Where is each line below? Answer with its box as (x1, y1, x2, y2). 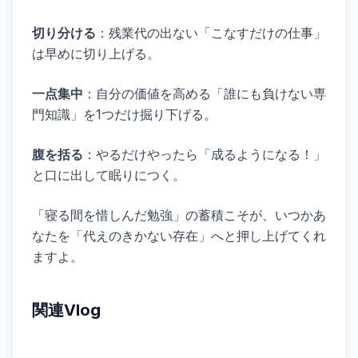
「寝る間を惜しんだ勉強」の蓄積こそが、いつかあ (32, 207, 326, 223)
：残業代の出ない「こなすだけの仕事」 (96, 25, 326, 41)
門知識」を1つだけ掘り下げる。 (32, 106, 217, 122)
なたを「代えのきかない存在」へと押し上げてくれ (32, 228, 326, 244)
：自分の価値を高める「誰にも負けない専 (83, 86, 326, 101)
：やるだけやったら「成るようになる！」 (83, 146, 326, 162)
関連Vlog (32, 300, 101, 320)
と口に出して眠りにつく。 (32, 167, 185, 183)
